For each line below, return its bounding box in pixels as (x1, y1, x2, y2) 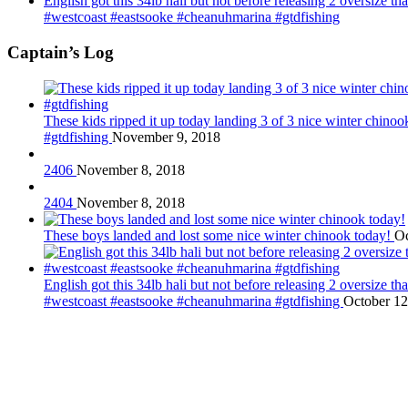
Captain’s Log (7, 43, 114, 63)
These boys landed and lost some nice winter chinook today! (44, 227, 394, 243)
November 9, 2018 (112, 128, 220, 145)
